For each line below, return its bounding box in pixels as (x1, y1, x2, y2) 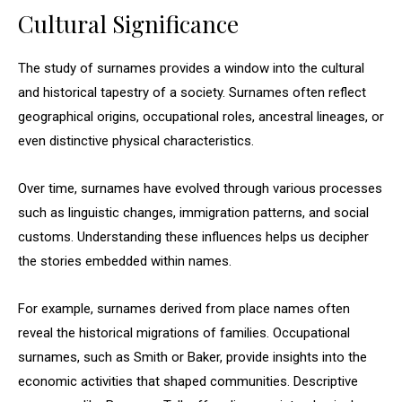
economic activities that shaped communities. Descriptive (18, 373, 358, 389)
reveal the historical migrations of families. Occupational (18, 325, 350, 341)
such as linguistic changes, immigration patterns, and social (18, 205, 369, 221)
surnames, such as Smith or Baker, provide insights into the (18, 349, 367, 365)
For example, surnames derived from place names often (18, 301, 350, 317)
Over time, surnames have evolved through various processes (18, 180, 382, 197)
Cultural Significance (18, 8, 239, 39)
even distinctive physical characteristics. (18, 133, 254, 149)
